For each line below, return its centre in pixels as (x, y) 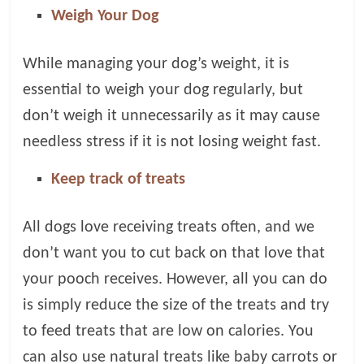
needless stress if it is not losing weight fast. (172, 142)
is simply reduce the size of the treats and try (176, 305)
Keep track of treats (119, 179)
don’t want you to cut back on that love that (174, 253)
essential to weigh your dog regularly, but (163, 90)
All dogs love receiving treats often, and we (169, 227)
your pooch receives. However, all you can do (175, 279)
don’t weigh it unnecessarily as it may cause (172, 116)
